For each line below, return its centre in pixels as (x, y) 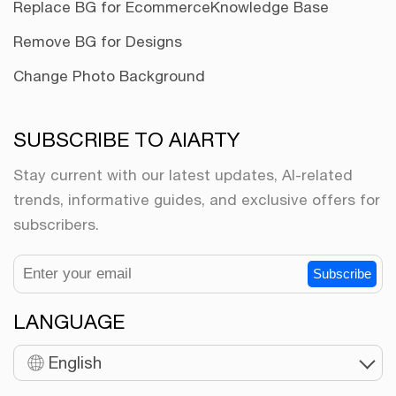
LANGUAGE (69, 321)
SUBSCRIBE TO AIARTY (126, 139)
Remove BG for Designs (98, 41)
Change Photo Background (109, 76)
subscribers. (56, 224)
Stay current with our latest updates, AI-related (183, 175)
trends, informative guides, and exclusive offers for (197, 199)
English (75, 362)
